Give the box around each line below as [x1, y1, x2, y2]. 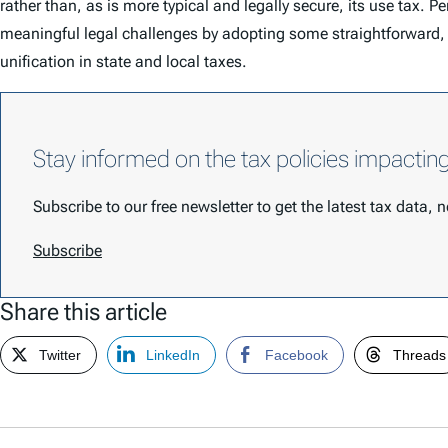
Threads [393, 346, 446, 363]
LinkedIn [146, 346, 200, 363]
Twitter [39, 346, 81, 363]
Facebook [265, 346, 328, 363]
